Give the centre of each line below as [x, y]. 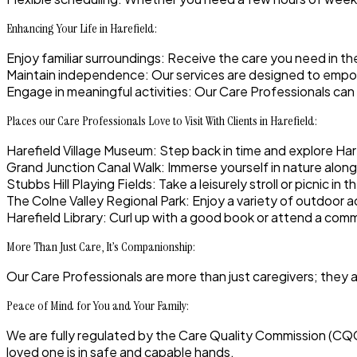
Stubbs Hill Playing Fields [79, 184]
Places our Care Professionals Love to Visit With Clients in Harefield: [162, 121]
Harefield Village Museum [80, 151]
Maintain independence [76, 75]
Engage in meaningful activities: [99, 92]
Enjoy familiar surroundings [84, 58]
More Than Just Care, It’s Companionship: [101, 247]
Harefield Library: [57, 218]
